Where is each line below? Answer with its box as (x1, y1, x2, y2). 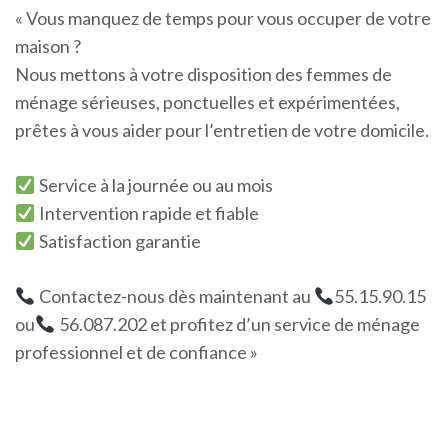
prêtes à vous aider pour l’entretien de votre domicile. (15, 119, 429, 141)
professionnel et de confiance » (15, 341, 258, 363)
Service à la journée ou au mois (35, 174, 273, 196)
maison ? (15, 35, 81, 57)
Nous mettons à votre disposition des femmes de (15, 63, 392, 85)
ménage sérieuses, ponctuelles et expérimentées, (15, 91, 400, 113)
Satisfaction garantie (35, 230, 201, 252)
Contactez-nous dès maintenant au (35, 285, 314, 307)
